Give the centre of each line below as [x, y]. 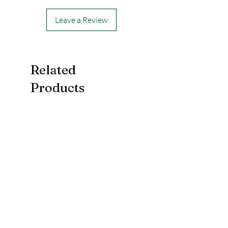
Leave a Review [81, 20]
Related [53, 70]
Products [58, 88]
